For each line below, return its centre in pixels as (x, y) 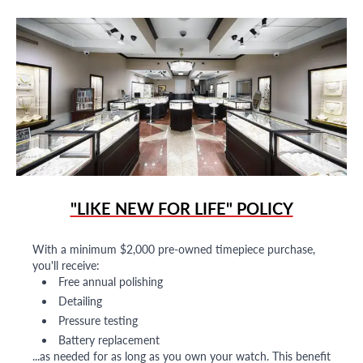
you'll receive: (66, 265)
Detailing (80, 301)
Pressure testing (98, 320)
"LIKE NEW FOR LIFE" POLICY (181, 209)
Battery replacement (109, 340)
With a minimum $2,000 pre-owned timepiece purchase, (174, 249)
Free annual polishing (111, 282)
